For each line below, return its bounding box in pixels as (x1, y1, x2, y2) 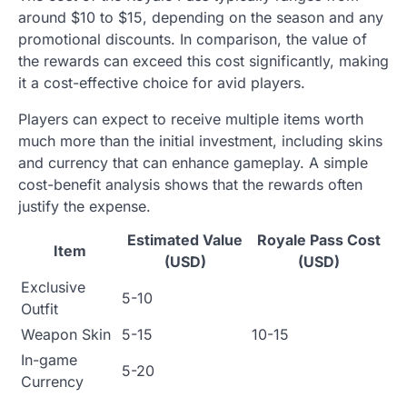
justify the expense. (18, 197, 151, 216)
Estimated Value (127, 231, 243, 250)
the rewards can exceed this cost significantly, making (18, 52, 389, 71)
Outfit (21, 300, 58, 319)
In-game (21, 351, 77, 370)
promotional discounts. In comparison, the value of (18, 30, 367, 49)
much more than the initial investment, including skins (18, 132, 382, 151)
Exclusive (21, 278, 85, 297)
